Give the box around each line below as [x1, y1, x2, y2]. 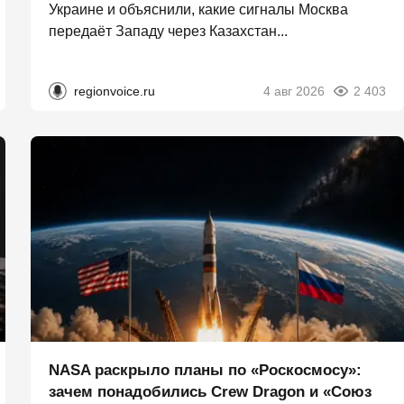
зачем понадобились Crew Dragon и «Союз [49, 383, 372, 401]
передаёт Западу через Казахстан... [49, 23, 288, 40]
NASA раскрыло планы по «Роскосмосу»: [49, 362, 362, 380]
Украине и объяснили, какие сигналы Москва [49, 2, 348, 18]
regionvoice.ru [74, 84, 155, 99]
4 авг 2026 [263, 84, 325, 99]
